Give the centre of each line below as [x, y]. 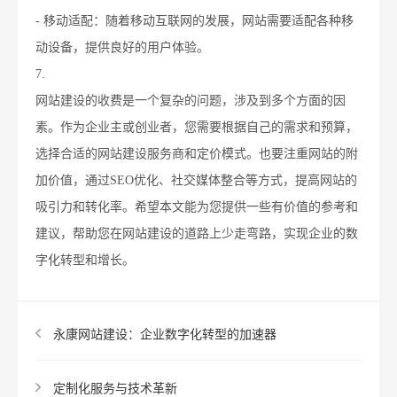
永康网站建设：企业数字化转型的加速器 [165, 335]
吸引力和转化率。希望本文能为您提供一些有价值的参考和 [197, 207]
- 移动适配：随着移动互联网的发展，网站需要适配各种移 [195, 21]
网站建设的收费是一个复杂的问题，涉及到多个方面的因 [191, 101]
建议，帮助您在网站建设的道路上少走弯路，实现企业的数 [197, 234]
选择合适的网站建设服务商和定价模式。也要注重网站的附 [197, 154]
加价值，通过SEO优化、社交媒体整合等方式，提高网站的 [196, 181]
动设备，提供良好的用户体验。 [122, 48]
